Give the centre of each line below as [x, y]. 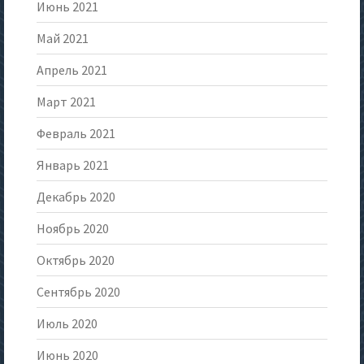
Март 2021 [66, 102]
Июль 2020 [67, 324]
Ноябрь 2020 [73, 229]
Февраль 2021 [76, 134]
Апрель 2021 [72, 70]
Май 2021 [63, 39]
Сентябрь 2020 [78, 292]
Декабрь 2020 [76, 197]
